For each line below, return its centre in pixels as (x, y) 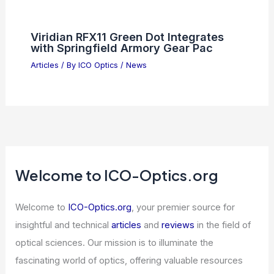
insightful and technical (64, 225)
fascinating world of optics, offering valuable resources (129, 260)
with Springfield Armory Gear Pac (121, 48)
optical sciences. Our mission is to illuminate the (115, 243)
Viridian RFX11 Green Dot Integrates (127, 37)
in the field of (223, 225)
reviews (178, 225)
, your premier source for (183, 207)
